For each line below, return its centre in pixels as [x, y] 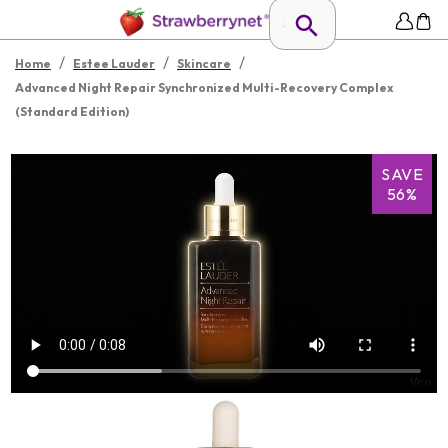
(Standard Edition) [72, 111]
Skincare [204, 63]
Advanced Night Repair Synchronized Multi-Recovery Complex [204, 87]
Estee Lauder [114, 63]
